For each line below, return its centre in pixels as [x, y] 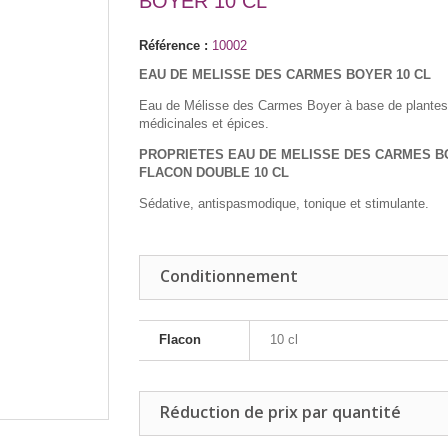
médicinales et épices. [204, 123]
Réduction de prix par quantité [280, 412]
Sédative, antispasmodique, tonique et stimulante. [284, 203]
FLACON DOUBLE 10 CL [214, 172]
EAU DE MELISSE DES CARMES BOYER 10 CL [285, 74]
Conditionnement [229, 276]
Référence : [173, 45]
